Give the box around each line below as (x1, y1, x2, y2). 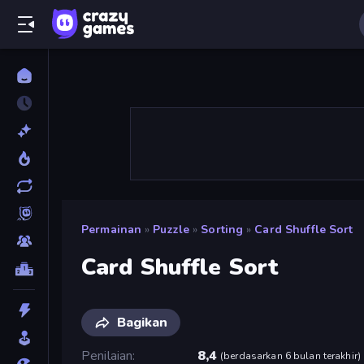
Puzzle (153, 222, 190, 237)
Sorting (201, 222, 244, 237)
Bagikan (117, 313, 167, 331)
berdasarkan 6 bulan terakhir (223, 349, 357, 362)
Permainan (81, 222, 142, 237)
